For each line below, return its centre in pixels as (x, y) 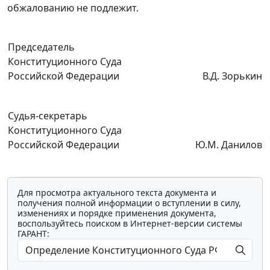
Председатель (41, 47)
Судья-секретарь (48, 116)
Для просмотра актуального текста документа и (117, 193)
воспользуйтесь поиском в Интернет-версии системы (130, 224)
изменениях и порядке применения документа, (117, 213)
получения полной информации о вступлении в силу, (129, 203)
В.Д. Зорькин (232, 76)
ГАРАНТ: (33, 234)
